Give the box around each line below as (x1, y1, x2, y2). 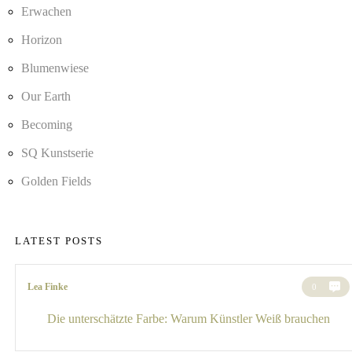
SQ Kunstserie (21, 146, 93, 160)
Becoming (21, 118, 72, 132)
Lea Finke (27, 280, 68, 292)
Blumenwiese (21, 61, 89, 75)
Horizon (21, 33, 62, 47)
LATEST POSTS (15, 235, 103, 247)
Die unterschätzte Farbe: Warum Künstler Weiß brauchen (47, 312, 330, 326)
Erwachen (21, 5, 71, 19)
